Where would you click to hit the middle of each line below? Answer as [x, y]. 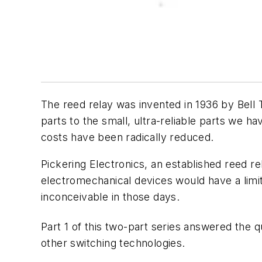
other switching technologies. [113, 243]
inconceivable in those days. [111, 196]
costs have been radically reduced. [127, 137]
